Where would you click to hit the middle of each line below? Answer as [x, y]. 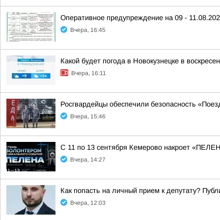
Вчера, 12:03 [88, 203]
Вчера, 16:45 [88, 30]
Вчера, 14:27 [88, 160]
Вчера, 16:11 [89, 73]
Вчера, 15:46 [88, 116]
